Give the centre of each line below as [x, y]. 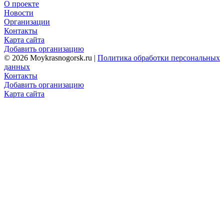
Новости [19, 12]
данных [17, 66]
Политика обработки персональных [159, 57]
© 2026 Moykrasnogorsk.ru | [51, 57]
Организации [27, 21]
